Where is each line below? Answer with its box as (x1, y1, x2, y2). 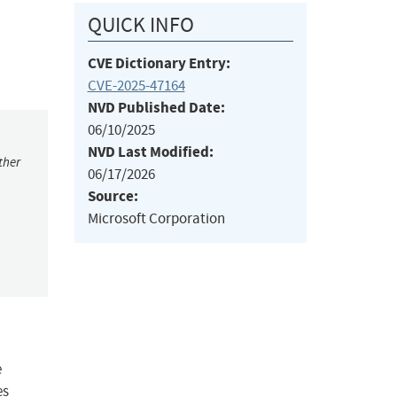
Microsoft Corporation (87, 209, 225, 229)
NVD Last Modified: (87, 142, 214, 163)
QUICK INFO (87, 12, 194, 39)
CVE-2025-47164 (87, 76, 185, 96)
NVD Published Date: (87, 97, 225, 119)
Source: (87, 186, 138, 207)
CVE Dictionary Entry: (87, 53, 230, 74)
